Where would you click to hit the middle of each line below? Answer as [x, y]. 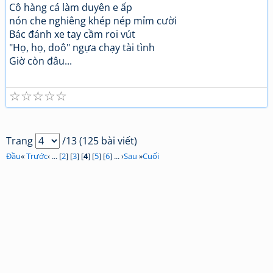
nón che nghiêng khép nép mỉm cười [93, 21]
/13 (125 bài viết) [98, 141]
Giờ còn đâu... [41, 61]
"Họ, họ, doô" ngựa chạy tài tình [82, 48]
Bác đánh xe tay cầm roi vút [72, 34]
